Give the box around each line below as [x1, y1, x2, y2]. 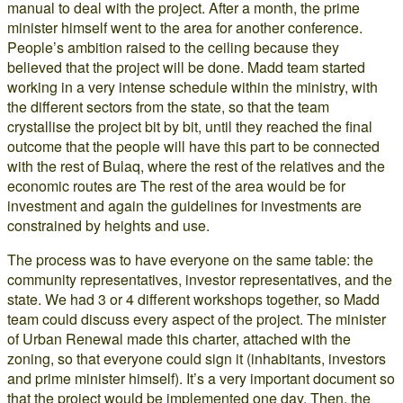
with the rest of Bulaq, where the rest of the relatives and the [7, 156, 385, 176]
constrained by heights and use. [7, 215, 210, 236]
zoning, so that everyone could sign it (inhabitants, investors [7, 348, 386, 369]
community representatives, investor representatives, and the [7, 269, 392, 290]
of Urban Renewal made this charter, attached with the [7, 328, 351, 349]
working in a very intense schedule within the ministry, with [7, 76, 378, 97]
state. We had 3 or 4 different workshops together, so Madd [7, 289, 380, 309]
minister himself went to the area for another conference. [7, 17, 363, 38]
